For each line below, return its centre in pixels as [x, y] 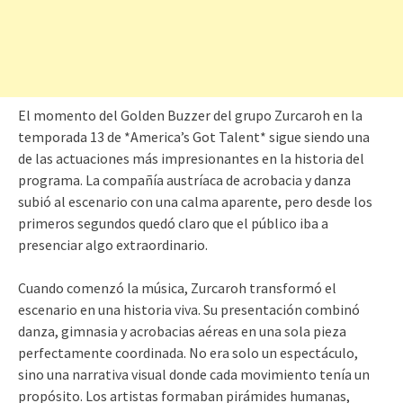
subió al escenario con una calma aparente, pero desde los [195, 202]
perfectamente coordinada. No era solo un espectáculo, [188, 353]
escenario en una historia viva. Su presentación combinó [189, 310]
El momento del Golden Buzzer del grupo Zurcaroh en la [190, 116]
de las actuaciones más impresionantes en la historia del [191, 159]
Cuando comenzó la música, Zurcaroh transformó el [177, 288]
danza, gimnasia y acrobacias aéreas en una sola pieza [182, 331]
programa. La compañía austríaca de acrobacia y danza [184, 180]
